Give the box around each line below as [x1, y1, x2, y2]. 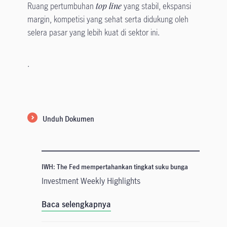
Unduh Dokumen [42, 114, 94, 124]
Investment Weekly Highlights [41, 175, 140, 187]
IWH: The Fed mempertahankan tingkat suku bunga [41, 162, 188, 172]
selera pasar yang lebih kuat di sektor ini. [27, 27, 160, 39]
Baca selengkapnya [41, 199, 111, 210]
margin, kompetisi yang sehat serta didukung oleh [27, 14, 188, 25]
